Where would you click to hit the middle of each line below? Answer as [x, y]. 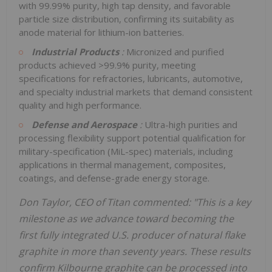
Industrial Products [76, 51]
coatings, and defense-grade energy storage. [114, 178]
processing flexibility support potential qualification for [132, 138]
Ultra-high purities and [191, 124]
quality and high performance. [80, 105]
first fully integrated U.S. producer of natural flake [132, 235]
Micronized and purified [175, 51]
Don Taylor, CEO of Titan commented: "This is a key [135, 202]
